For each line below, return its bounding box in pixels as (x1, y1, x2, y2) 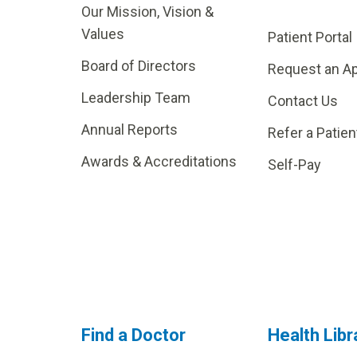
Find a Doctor (81, 325, 186, 345)
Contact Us (268, 92, 339, 109)
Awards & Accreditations (81, 153, 237, 170)
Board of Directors (81, 57, 196, 74)
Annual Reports (81, 121, 178, 138)
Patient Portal (268, 29, 353, 45)
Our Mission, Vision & (81, 3, 214, 20)
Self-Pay (268, 156, 322, 173)
